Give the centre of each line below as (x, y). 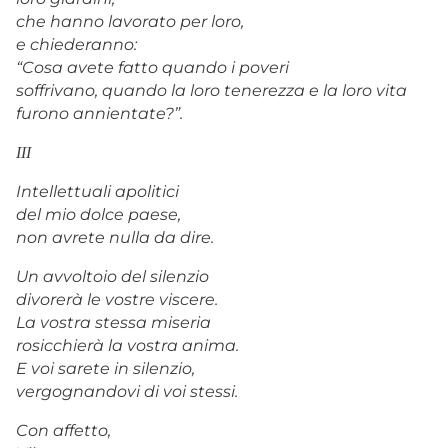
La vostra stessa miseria (113, 322)
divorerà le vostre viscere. (117, 299)
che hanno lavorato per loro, (130, 21)
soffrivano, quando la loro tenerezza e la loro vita (211, 90)
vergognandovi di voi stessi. (127, 391)
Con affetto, (63, 430)
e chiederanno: (76, 44)
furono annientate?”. (99, 113)
